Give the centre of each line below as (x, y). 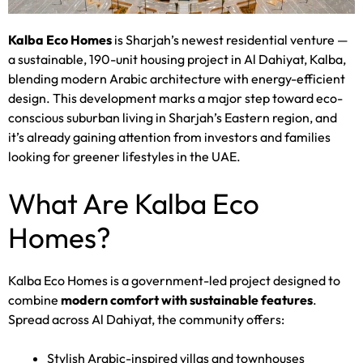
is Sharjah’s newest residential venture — (230, 39)
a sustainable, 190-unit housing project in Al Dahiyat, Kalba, (177, 59)
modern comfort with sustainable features (187, 299)
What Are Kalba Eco (134, 203)
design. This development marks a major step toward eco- (175, 98)
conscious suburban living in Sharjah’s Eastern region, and (173, 117)
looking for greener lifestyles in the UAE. (124, 156)
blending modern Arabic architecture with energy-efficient (177, 78)
